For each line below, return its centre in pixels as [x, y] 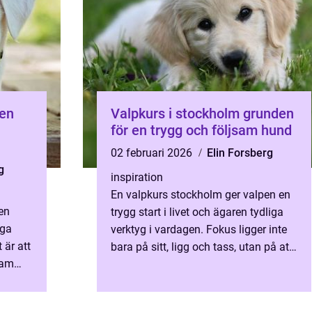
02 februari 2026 [153, 153]
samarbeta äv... [148, 282]
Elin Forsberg [240, 153]
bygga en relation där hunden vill [191, 264]
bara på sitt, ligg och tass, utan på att [202, 247]
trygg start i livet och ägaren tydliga [197, 212]
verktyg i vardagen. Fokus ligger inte [199, 229]
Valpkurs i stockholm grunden [177, 114]
